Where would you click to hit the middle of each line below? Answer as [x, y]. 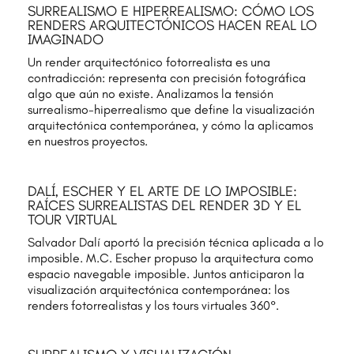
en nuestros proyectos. [87, 141]
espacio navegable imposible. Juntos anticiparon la [166, 273]
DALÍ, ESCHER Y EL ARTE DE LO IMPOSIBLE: [162, 191]
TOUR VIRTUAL [72, 219]
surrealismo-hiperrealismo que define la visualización [171, 110]
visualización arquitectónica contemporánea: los [158, 289]
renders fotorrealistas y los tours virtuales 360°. [153, 305]
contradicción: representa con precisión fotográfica [166, 78]
